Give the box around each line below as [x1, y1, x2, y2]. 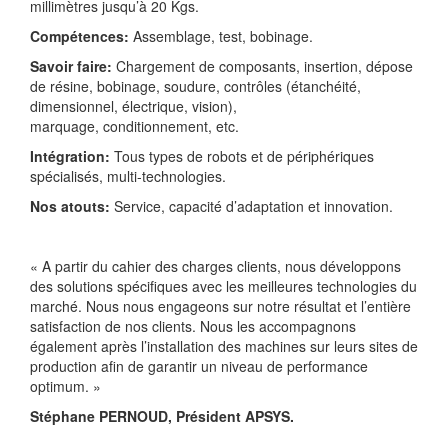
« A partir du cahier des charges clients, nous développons [30, 255, 401, 276]
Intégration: [30, 145, 110, 166]
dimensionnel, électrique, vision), [30, 95, 237, 116]
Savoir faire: [30, 55, 112, 76]
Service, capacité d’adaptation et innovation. [110, 195, 393, 216]
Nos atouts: [30, 195, 110, 216]
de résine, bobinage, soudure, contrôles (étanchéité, [30, 75, 361, 96]
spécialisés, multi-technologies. [30, 165, 226, 186]
